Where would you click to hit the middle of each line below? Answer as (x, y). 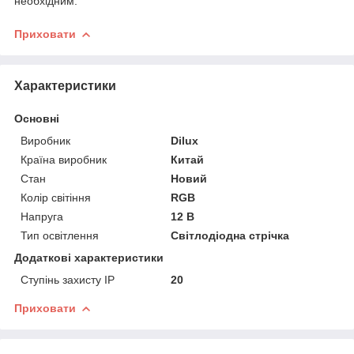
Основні (37, 118)
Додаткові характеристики (89, 257)
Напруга (42, 216)
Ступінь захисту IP (68, 279)
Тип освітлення (60, 235)
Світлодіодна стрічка (230, 235)
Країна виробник (64, 159)
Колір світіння (56, 197)
